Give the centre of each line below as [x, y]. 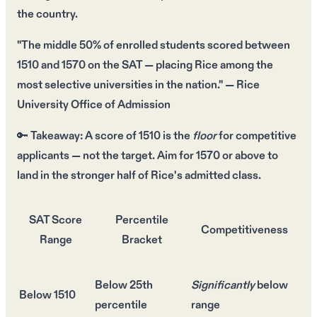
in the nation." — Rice [206, 86]
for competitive [257, 137]
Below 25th [124, 286]
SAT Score [56, 221]
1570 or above [231, 156]
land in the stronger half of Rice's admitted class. [139, 176]
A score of [111, 137]
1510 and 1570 [51, 66]
